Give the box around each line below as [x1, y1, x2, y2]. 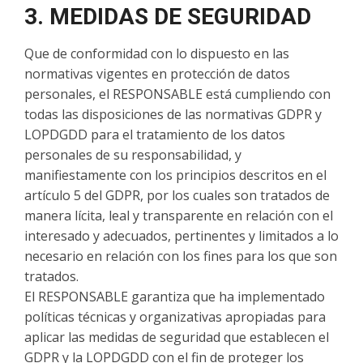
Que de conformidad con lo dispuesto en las [24, 45, 289, 62]
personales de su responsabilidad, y [24, 146, 241, 164]
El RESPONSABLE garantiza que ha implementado [24, 288, 325, 305]
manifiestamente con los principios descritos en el [24, 166, 327, 184]
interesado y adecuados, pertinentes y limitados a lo [24, 227, 339, 245]
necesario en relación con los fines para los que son [24, 247, 337, 265]
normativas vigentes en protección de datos [24, 65, 290, 83]
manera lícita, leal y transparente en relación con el [24, 207, 333, 224]
